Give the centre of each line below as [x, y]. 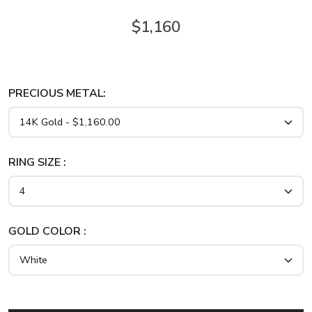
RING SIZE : [37, 162]
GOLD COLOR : [47, 231]
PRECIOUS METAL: [57, 93]
